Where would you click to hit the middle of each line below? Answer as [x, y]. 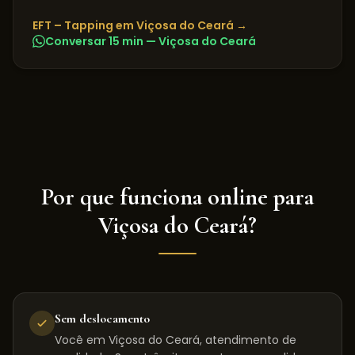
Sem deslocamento [102, 319]
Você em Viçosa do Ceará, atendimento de [176, 340]
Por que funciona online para [177, 197]
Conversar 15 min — [102, 41]
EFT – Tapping [73, 25]
